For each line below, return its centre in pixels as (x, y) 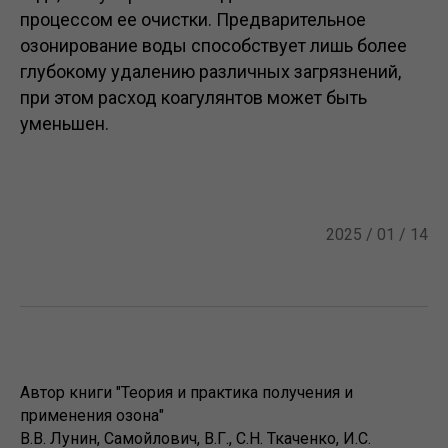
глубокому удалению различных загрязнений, (210, 71)
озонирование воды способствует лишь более (213, 45)
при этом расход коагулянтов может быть (193, 97)
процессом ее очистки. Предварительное (193, 19)
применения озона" (92, 415)
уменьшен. (64, 123)
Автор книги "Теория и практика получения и (186, 392)
